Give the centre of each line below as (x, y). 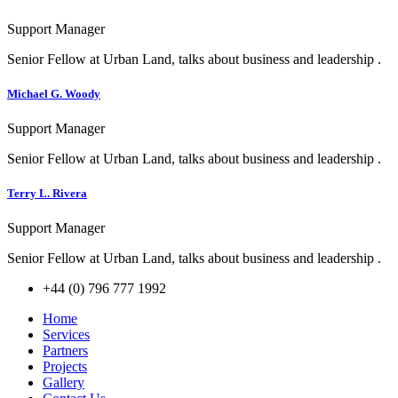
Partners (65, 351)
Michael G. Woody (54, 93)
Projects (65, 367)
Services (66, 335)
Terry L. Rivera (47, 194)
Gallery (64, 383)
